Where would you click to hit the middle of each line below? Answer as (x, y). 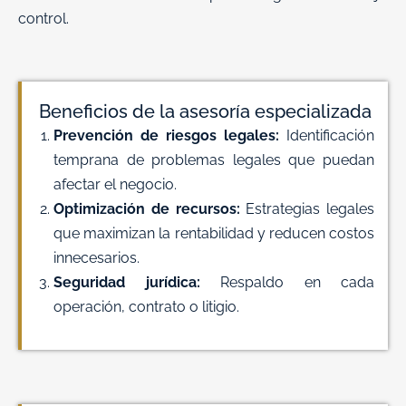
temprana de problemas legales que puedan (214, 159)
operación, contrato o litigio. (146, 306)
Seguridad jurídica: (127, 282)
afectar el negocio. (115, 184)
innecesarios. (97, 257)
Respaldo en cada (287, 282)
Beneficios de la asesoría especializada (205, 111)
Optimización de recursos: (147, 208)
